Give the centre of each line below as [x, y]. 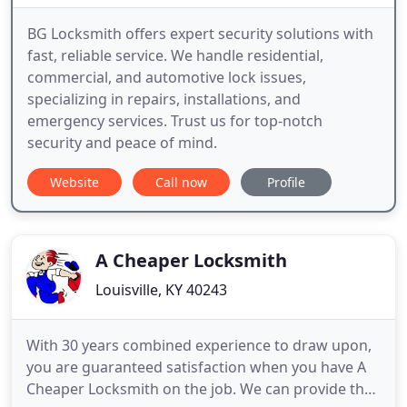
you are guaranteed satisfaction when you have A [196, 367]
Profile [286, 183]
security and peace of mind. [122, 143]
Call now [181, 183]
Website [74, 183]
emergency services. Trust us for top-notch [175, 121]
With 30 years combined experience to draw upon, [199, 346]
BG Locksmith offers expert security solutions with [200, 34]
